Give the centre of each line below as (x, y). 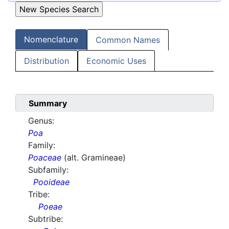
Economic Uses (116, 61)
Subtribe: (45, 219)
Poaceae (45, 158)
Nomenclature (51, 40)
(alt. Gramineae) (95, 158)
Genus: (41, 121)
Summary (48, 104)
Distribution (47, 61)
